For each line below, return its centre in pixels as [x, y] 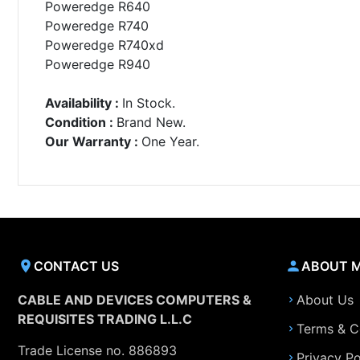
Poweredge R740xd [104, 45]
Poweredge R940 [97, 64]
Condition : [80, 122]
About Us [325, 300]
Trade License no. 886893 [97, 350]
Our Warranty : [93, 141]
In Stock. [148, 102]
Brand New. [151, 122]
